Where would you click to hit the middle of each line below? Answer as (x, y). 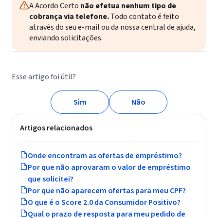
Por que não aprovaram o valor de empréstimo (109, 167)
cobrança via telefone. (69, 17)
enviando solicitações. (66, 38)
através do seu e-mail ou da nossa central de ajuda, (112, 27)
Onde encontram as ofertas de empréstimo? (105, 156)
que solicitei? (51, 179)
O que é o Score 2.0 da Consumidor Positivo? (104, 202)
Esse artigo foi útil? (44, 77)
